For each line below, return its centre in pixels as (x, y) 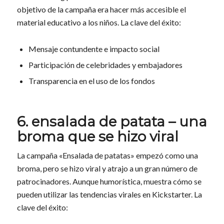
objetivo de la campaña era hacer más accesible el (101, 9)
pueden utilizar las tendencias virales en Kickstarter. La (109, 194)
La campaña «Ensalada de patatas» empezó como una (107, 155)
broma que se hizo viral (97, 137)
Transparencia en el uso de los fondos (91, 81)
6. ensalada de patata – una (112, 122)
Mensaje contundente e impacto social (94, 49)
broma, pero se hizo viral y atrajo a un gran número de (107, 168)
